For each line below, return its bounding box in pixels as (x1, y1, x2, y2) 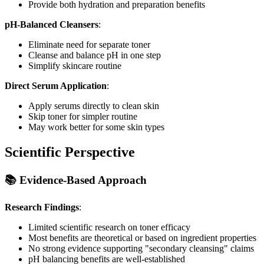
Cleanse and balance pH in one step (28, 50, 161, 61)
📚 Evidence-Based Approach (5, 174, 147, 187)
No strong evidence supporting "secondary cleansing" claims (28, 243, 254, 253)
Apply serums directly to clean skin (28, 101, 159, 111)
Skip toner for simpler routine (28, 111, 137, 122)
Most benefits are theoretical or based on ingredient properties (28, 232, 256, 243)
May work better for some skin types (28, 122, 164, 133)
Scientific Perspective (5, 144, 135, 160)
